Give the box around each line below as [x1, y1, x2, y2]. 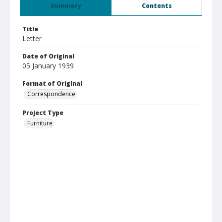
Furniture [27, 119, 53, 127]
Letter [22, 34, 42, 43]
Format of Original [22, 79, 82, 88]
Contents [141, 1, 172, 10]
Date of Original [22, 52, 74, 60]
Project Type [22, 109, 63, 117]
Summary [51, 1, 81, 10]
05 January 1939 [22, 61, 74, 70]
